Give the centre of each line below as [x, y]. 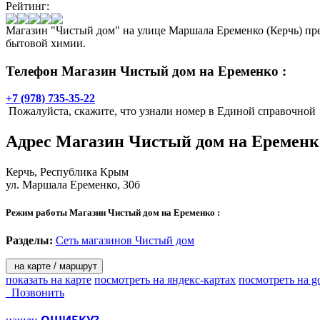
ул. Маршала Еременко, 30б [73, 185]
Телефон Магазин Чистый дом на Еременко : [146, 71]
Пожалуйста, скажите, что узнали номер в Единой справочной [161, 111]
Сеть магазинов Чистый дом [125, 241]
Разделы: [29, 241]
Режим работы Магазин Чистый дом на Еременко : [113, 213]
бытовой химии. [46, 43]
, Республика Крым [81, 172]
